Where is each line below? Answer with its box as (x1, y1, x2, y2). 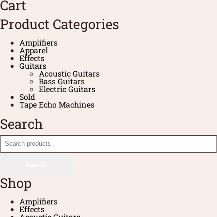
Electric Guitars (39, 84, 95, 94)
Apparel (19, 45, 48, 56)
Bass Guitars (39, 76, 85, 87)
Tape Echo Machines (19, 99, 94, 110)
